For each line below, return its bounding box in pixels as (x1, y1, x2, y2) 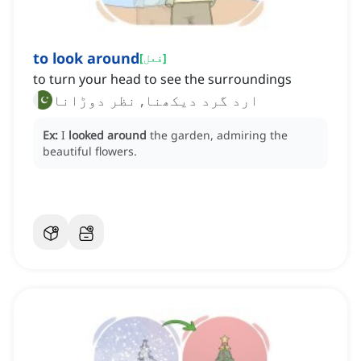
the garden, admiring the (150, 127, 288, 143)
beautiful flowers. (43, 143, 137, 160)
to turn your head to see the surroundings (33, 70, 292, 89)
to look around (33, 48, 139, 68)
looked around (68, 127, 147, 143)
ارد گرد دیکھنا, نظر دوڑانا (52, 90, 259, 110)
